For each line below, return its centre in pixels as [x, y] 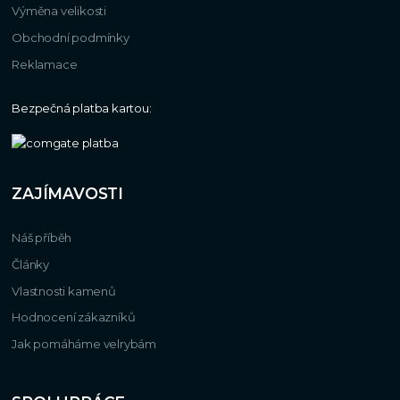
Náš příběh [42, 238]
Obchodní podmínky [71, 37]
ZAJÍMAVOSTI [67, 194]
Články [30, 264]
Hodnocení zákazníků [74, 317]
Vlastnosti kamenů [64, 291]
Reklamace [45, 64]
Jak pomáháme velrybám [84, 344]
